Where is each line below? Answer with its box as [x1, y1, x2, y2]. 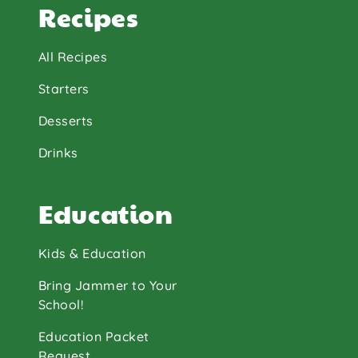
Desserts [38, 113, 93, 129]
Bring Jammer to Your [38, 277, 177, 293]
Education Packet [38, 328, 149, 344]
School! [38, 296, 84, 312]
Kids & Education [38, 245, 146, 261]
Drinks [38, 145, 78, 161]
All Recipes [38, 49, 108, 65]
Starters [38, 81, 89, 97]
